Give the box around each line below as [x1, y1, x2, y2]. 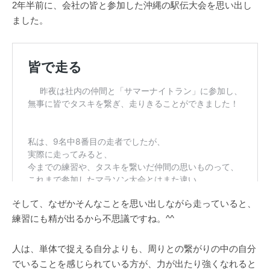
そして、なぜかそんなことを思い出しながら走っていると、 [12, 198, 256, 209]
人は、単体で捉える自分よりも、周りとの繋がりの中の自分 [12, 243, 256, 254]
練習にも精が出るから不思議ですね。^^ [12, 213, 174, 224]
